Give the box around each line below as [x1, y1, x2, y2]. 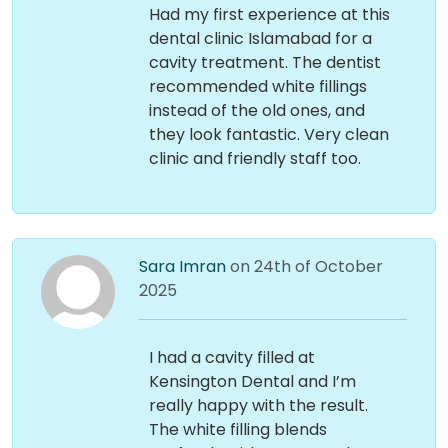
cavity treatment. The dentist [148, 51, 381, 74]
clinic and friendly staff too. [148, 147, 361, 170]
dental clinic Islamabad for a [148, 27, 372, 50]
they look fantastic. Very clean [148, 123, 389, 146]
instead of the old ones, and [148, 99, 365, 122]
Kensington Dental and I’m [148, 370, 356, 393]
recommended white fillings [148, 75, 367, 98]
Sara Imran [138, 255, 230, 278]
